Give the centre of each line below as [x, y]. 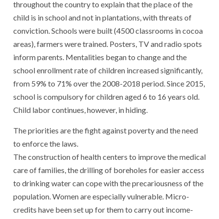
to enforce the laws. [46, 143]
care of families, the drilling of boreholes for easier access [109, 170]
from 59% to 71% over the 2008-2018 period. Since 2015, [109, 83]
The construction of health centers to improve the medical [109, 156]
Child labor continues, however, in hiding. [80, 109]
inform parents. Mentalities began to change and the [100, 57]
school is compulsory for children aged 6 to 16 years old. [106, 96]
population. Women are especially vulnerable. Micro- [101, 196]
